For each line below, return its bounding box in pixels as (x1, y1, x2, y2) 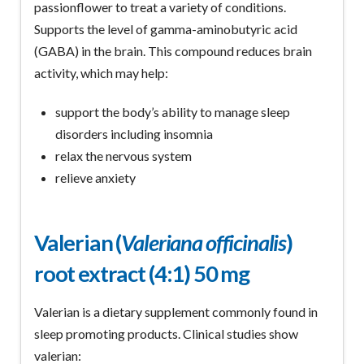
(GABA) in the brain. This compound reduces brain (33, 42, 312, 58)
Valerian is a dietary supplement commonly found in (33, 303, 318, 319)
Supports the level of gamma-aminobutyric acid (33, 20, 297, 37)
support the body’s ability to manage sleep (55, 103, 291, 119)
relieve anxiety (55, 169, 136, 185)
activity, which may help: (33, 64, 168, 80)
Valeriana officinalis (121, 228, 287, 256)
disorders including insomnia (55, 125, 214, 141)
